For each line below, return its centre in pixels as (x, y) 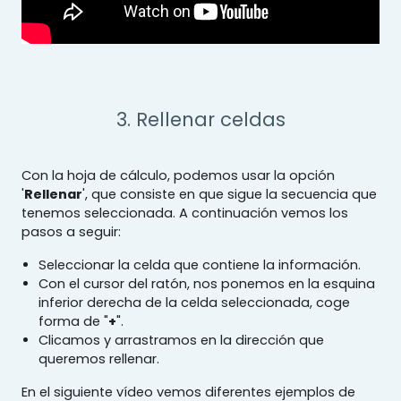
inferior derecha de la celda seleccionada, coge (195, 302)
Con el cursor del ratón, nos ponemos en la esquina (207, 283)
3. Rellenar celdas (200, 119)
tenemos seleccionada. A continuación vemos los (185, 213)
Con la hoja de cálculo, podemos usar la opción (178, 175)
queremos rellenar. (99, 358)
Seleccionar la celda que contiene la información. (200, 264)
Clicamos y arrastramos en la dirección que (182, 340)
